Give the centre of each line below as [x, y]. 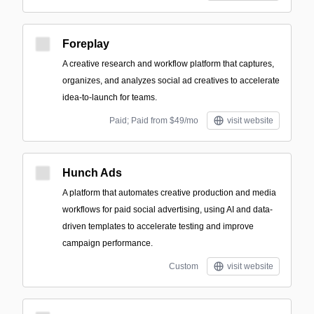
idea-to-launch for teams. [110, 97]
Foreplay [86, 44]
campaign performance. [108, 243]
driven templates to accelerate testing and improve [158, 226]
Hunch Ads [92, 173]
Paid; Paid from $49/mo [154, 121]
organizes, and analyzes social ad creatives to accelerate [171, 81]
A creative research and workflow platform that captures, [168, 64]
